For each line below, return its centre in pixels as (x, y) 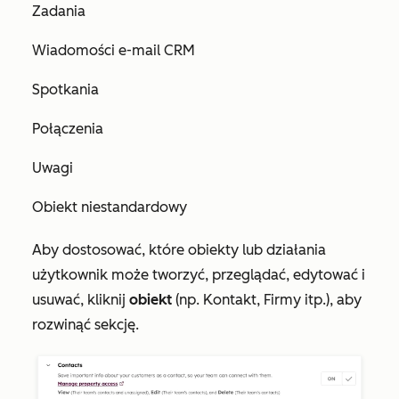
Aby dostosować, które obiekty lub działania (179, 250)
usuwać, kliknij (81, 300)
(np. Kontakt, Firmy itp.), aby (267, 300)
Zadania (59, 11)
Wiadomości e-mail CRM (114, 50)
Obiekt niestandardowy (110, 207)
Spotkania (65, 90)
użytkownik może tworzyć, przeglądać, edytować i (199, 275)
